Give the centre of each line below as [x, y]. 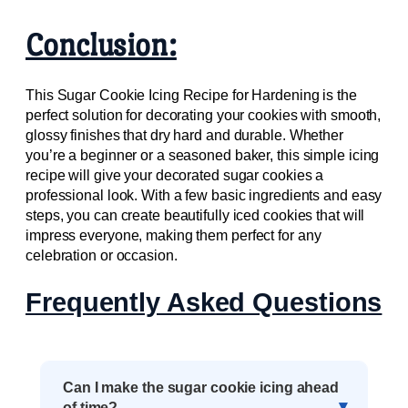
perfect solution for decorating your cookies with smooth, [204, 115]
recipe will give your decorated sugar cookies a [175, 175]
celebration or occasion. [102, 255]
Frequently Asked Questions [204, 302]
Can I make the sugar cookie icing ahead [201, 387]
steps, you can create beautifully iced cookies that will [195, 215]
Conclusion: [101, 45]
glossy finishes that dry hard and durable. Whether [184, 135]
